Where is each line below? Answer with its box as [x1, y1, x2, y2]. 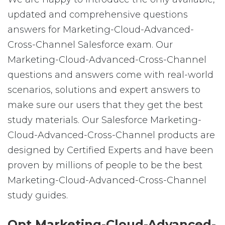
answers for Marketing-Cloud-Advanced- [8, 24, 194, 35]
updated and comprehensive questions [8, 9, 188, 20]
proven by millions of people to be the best [8, 160, 202, 171]
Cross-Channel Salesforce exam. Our [8, 39, 173, 50]
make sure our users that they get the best [8, 99, 203, 110]
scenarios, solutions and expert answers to [8, 84, 200, 95]
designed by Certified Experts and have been [8, 145, 213, 156]
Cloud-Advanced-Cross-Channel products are [8, 130, 215, 141]
